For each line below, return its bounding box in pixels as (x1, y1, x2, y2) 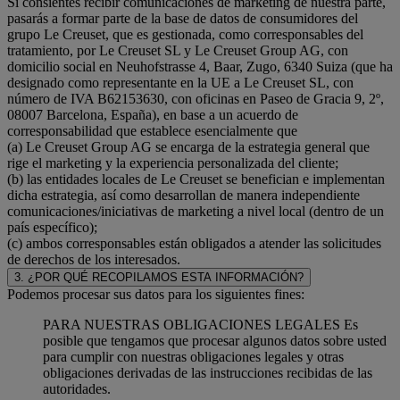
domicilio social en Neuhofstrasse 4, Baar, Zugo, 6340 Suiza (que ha (7, 58, 393, 74)
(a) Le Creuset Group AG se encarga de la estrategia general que (7, 138, 370, 154)
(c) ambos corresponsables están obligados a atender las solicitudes (7, 235, 381, 251)
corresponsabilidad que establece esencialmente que (7, 122, 297, 138)
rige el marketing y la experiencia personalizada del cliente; (7, 154, 338, 171)
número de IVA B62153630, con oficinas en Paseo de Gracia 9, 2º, (7, 90, 384, 106)
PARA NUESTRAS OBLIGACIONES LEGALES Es (43, 316, 358, 332)
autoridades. (43, 380, 111, 396)
